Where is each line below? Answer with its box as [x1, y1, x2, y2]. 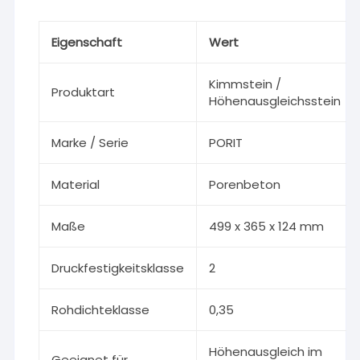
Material [51, 176, 100, 193]
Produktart [51, 84, 116, 100]
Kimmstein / [209, 76, 282, 92]
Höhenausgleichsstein [209, 92, 342, 109]
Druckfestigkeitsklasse [51, 260, 185, 276]
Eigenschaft [51, 34, 123, 51]
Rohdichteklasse [51, 301, 150, 318]
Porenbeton [209, 176, 281, 193]
